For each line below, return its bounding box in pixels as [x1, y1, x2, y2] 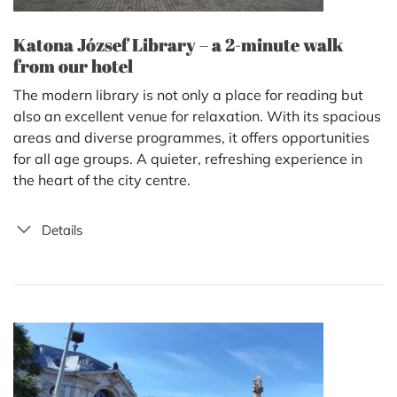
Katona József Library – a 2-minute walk [13, 33, 343, 57]
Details [42, 222, 82, 238]
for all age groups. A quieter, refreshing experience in [13, 150, 362, 167]
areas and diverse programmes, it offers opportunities [13, 128, 370, 146]
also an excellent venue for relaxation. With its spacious [13, 107, 381, 125]
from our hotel [13, 54, 133, 78]
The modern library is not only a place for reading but [13, 86, 363, 104]
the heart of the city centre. [13, 171, 191, 189]
